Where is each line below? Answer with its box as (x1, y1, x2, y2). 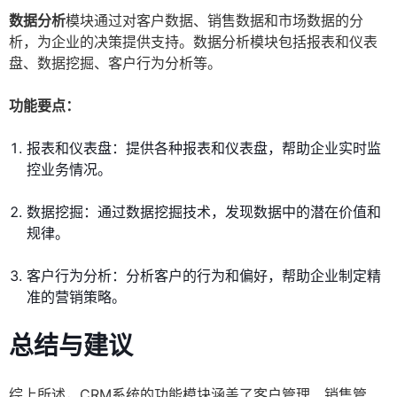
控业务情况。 (27, 160, 112, 179)
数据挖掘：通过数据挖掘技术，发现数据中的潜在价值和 (27, 203, 381, 222)
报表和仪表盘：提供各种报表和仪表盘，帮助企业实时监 (27, 139, 381, 158)
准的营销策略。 (27, 288, 126, 307)
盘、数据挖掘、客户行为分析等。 (9, 54, 222, 73)
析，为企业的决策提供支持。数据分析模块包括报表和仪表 (9, 33, 378, 51)
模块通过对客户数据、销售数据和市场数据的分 (66, 12, 363, 30)
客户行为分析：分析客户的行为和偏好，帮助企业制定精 (27, 267, 381, 285)
